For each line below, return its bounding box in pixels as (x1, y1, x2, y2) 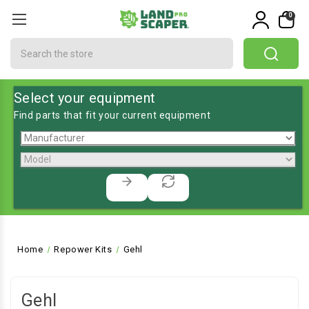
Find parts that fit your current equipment (14, 110, 211, 121)
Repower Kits (54, 244, 112, 255)
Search (10, 39, 44, 50)
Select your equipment (14, 90, 156, 106)
